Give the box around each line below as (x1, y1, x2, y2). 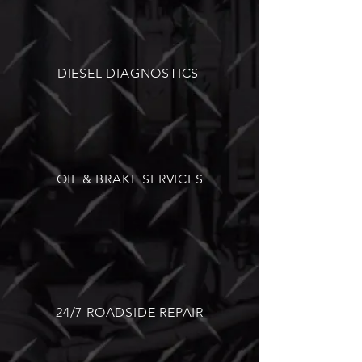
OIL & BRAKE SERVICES (56, 171, 204, 187)
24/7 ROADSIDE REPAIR (56, 305, 204, 320)
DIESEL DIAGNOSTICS (57, 65, 200, 81)
